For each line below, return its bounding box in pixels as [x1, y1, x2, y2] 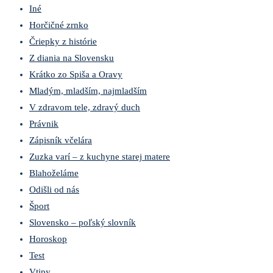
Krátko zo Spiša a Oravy [29, 69, 122, 80]
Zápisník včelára [29, 135, 92, 146]
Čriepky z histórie [29, 37, 97, 47]
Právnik [29, 119, 58, 129]
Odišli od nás [29, 185, 79, 195]
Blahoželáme [29, 168, 79, 179]
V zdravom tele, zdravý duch [29, 102, 140, 113]
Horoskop [29, 234, 67, 244]
